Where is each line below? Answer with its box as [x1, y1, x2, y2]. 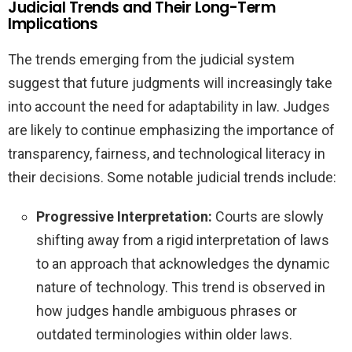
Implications [8, 13, 98, 35]
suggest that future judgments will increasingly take [8, 75, 332, 92]
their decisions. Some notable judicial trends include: [8, 169, 336, 186]
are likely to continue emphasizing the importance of [8, 122, 335, 139]
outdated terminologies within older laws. [36, 326, 292, 343]
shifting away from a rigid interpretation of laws [36, 232, 329, 249]
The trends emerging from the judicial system [8, 51, 295, 68]
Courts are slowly [212, 208, 324, 225]
